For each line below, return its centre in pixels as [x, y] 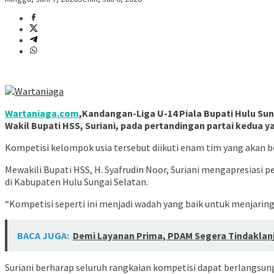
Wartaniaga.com [42, 113]
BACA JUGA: [43, 236]
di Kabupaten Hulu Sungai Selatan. [76, 182]
